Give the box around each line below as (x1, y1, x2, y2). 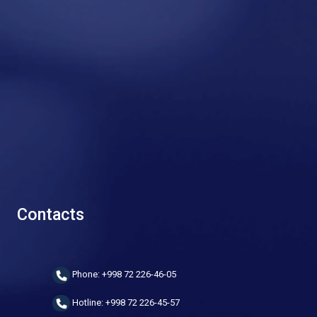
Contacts (17, 204, 84, 224)
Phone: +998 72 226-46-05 (70, 269, 176, 280)
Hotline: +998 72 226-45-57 (70, 297, 180, 308)
